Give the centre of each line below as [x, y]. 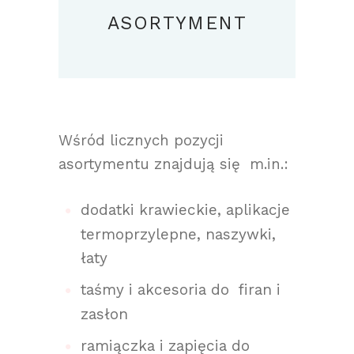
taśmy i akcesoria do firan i [181, 289]
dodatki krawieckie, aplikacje [186, 210]
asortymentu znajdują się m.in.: [173, 164]
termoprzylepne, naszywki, [181, 235]
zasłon [105, 314]
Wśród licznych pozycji [141, 140]
